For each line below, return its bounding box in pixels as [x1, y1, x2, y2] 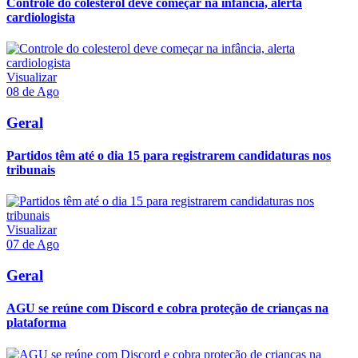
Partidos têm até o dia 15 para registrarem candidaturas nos [6, 149, 331, 163]
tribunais [6, 163, 55, 177]
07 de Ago [6, 237, 59, 252]
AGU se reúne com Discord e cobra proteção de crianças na [6, 301, 328, 316]
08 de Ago [6, 85, 59, 99]
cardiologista [6, 10, 75, 24]
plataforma [6, 316, 66, 330]
